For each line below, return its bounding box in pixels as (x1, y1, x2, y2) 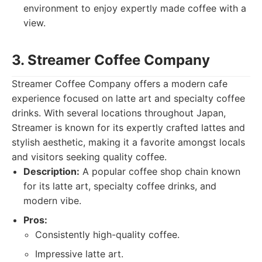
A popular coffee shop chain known (80, 166, 240, 177)
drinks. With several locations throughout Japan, (12, 107, 226, 119)
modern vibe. (23, 195, 81, 206)
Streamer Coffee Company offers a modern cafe (12, 78, 227, 89)
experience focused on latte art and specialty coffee (12, 92, 245, 104)
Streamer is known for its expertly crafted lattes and (12, 122, 245, 133)
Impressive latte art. (35, 248, 123, 260)
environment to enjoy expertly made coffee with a (23, 2, 246, 14)
